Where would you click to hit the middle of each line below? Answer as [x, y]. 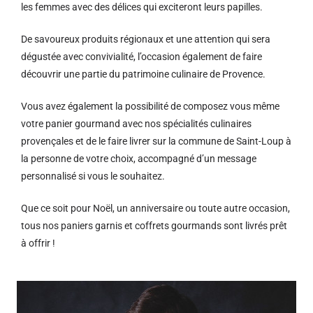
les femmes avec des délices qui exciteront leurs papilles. [142, 7]
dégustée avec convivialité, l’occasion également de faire [141, 57]
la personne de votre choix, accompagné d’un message [139, 159]
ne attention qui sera [226, 39]
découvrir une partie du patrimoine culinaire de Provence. [143, 74]
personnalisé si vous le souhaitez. [93, 176]
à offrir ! [38, 243]
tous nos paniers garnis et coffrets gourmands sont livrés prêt [154, 226]
